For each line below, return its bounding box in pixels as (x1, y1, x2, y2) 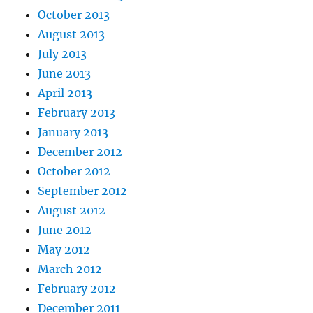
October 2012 (38, 164, 111, 178)
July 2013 (38, 47, 87, 61)
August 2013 (38, 27, 105, 41)
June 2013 (38, 66, 92, 80)
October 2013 (38, 8, 110, 22)
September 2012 (38, 184, 128, 198)
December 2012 (38, 145, 123, 159)
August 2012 (38, 203, 106, 217)
